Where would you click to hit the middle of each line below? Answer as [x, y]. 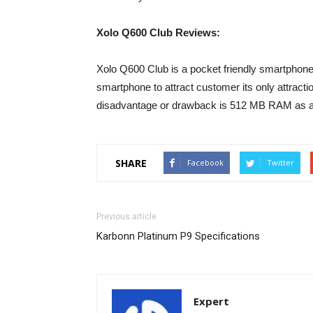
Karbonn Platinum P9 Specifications [178, 236]
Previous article [126, 217]
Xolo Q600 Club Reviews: [158, 32]
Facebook [205, 162]
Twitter [281, 162]
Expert [211, 301]
